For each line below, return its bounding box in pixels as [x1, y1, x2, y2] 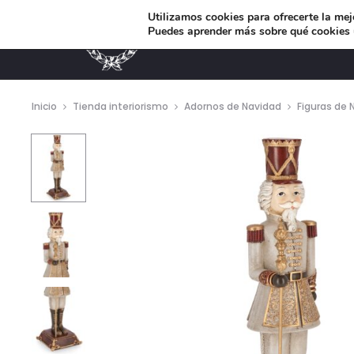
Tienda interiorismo [73, 100, 168, 113]
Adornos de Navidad [184, 100, 281, 113]
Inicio [32, 100, 57, 113]
